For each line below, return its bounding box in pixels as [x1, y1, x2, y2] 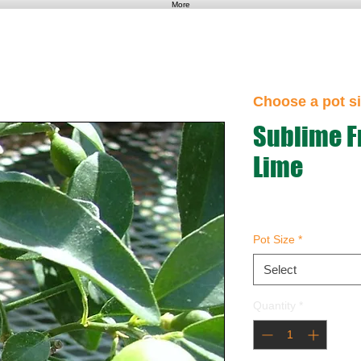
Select [263, 263, 297, 276]
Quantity [253, 299, 296, 312]
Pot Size [253, 233, 295, 246]
